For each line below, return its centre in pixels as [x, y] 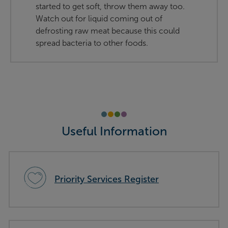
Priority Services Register [107, 179]
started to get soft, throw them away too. [110, 7]
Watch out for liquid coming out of [99, 19]
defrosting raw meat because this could [108, 31]
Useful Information [114, 131]
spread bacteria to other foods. [92, 43]
